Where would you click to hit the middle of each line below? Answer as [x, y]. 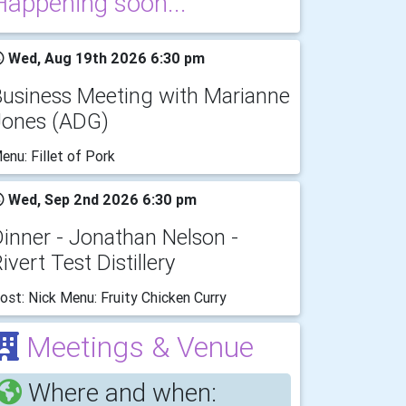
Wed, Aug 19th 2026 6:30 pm [105, 58]
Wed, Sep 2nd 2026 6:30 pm [101, 199]
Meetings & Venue [136, 347]
